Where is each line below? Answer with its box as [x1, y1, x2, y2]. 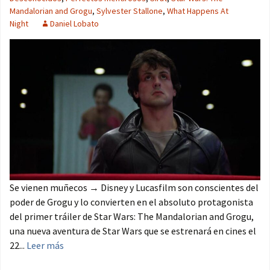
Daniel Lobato [50, 18, 99, 30]
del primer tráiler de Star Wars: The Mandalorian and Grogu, [10, 210, 254, 223]
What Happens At [167, 5, 228, 17]
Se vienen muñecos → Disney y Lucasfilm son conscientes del [10, 181, 259, 194]
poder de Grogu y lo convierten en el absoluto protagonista [10, 196, 253, 209]
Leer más [27, 239, 64, 252]
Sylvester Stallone [96, 5, 163, 17]
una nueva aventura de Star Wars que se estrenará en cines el [10, 225, 256, 237]
